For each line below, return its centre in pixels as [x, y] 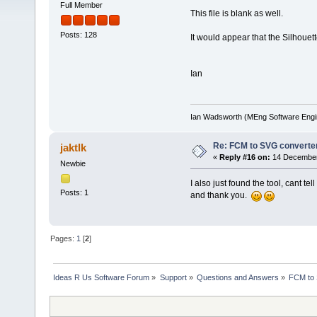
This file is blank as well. [236, 13]
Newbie [73, 164]
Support [173, 278]
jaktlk [74, 148]
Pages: [64, 239]
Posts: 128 [78, 35]
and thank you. [220, 196]
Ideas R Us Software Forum [102, 278]
